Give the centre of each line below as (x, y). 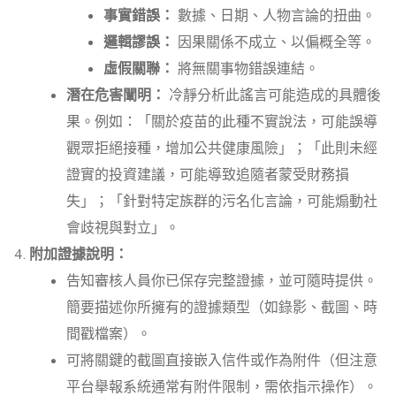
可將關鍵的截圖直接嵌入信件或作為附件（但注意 (222, 361)
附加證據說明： (79, 255)
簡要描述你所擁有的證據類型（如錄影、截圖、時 (222, 308)
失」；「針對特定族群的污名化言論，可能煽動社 (222, 202)
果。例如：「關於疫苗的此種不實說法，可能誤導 (222, 122)
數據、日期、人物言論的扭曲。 (275, 16)
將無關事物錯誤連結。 (247, 69)
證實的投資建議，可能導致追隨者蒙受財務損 (208, 175)
